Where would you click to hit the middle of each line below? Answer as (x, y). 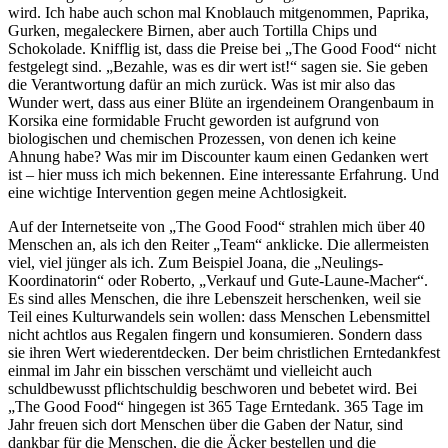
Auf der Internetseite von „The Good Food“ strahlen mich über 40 (216, 226)
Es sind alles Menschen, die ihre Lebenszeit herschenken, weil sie (214, 298)
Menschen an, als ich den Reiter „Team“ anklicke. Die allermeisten (218, 244)
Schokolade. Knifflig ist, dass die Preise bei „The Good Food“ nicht (222, 48)
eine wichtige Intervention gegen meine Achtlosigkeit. (177, 192)
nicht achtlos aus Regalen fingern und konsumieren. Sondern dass (215, 334)
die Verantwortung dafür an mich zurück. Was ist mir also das (201, 84)
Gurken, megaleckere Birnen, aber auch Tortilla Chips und (192, 30)
